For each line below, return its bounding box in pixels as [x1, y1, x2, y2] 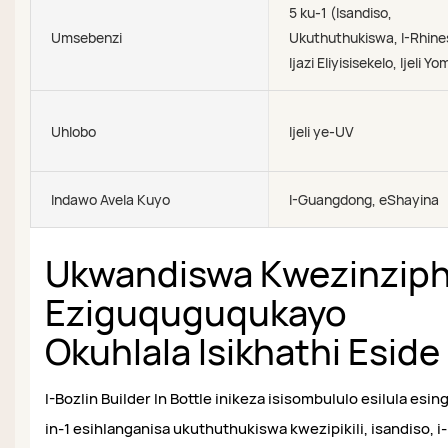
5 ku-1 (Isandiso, [289, 3, 393, 22]
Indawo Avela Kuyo [51, 190, 170, 209]
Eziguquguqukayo [45, 287, 347, 337]
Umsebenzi [51, 28, 122, 47]
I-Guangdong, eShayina [289, 190, 440, 209]
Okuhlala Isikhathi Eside [45, 326, 440, 376]
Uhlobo [51, 121, 96, 141]
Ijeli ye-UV [289, 121, 355, 141]
